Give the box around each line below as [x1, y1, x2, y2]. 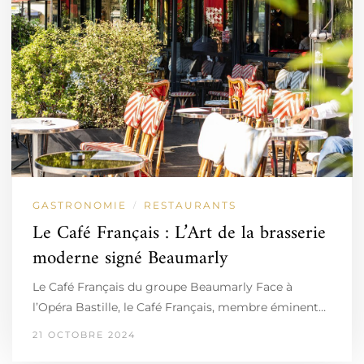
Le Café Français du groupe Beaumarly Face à [32, 279, 292, 294]
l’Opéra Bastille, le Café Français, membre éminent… [32, 299, 326, 314]
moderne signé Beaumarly [32, 241, 228, 275]
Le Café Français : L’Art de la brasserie [32, 216, 326, 250]
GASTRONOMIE [32, 198, 127, 211]
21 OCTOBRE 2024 [32, 328, 136, 340]
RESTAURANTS [144, 198, 236, 211]
